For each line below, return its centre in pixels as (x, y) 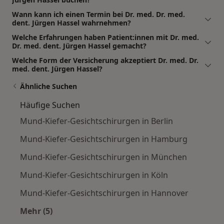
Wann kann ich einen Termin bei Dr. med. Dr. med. (98, 14)
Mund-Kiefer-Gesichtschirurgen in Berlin (96, 121)
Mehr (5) (36, 211)
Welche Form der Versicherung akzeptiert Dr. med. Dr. (105, 60)
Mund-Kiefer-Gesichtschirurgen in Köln (94, 175)
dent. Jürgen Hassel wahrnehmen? (71, 22)
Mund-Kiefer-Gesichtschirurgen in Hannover (104, 193)
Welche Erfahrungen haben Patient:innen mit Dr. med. (105, 37)
